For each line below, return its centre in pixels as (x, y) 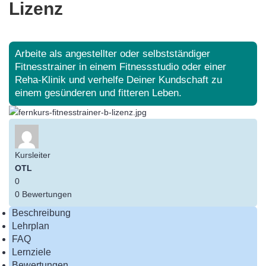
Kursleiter (33, 155)
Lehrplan (31, 226)
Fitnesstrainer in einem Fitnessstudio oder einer (121, 67)
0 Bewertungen (43, 194)
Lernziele (31, 252)
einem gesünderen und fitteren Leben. (98, 93)
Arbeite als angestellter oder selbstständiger (113, 54)
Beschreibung (41, 213)
